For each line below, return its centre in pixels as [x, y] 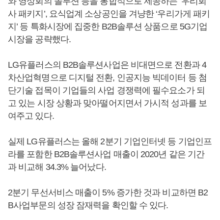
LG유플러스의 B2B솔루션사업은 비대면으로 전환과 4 [107, 65]
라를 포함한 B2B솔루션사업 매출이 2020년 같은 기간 [106, 154]
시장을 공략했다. [40, 40]
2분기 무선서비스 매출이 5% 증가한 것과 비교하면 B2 [108, 193]
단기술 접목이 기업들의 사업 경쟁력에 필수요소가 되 [106, 91]
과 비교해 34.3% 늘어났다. [58, 167]
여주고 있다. [31, 116]
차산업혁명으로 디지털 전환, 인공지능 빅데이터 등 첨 [107, 78]
